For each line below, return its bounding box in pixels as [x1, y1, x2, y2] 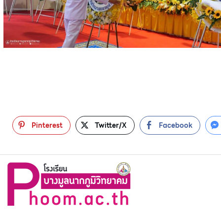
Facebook [158, 119, 192, 131]
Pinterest [31, 119, 63, 131]
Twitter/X [94, 119, 127, 131]
